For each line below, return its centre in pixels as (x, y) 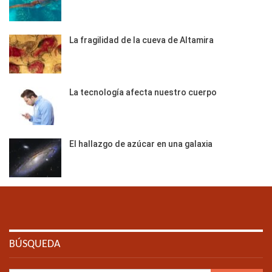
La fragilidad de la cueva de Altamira (141, 40)
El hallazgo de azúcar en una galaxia (141, 144)
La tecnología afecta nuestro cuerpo (143, 92)
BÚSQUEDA (35, 244)
